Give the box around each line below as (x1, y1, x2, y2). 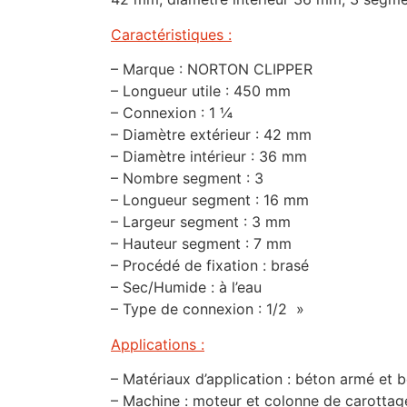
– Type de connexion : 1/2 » (111, 300, 304, 319)
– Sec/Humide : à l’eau (111, 278, 262, 297)
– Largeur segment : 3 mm (111, 213, 291, 232)
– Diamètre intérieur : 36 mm (111, 147, 307, 166)
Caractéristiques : (111, 25, 232, 44)
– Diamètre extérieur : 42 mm (111, 125, 312, 144)
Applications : (111, 334, 204, 353)
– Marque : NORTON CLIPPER (111, 60, 313, 79)
